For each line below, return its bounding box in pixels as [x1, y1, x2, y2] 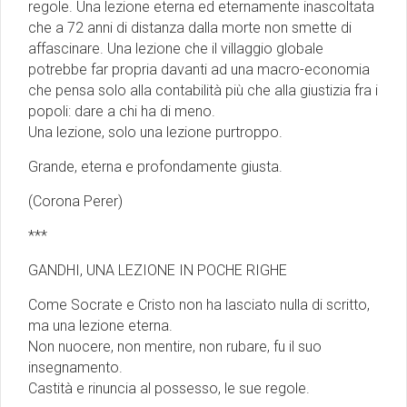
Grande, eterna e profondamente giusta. [28, 157, 283, 175]
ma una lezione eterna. [28, 316, 176, 334]
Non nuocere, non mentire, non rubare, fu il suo [28, 337, 322, 355]
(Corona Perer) [28, 192, 123, 210]
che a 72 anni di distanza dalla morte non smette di [28, 18, 352, 36]
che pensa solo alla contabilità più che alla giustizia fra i [28, 81, 378, 99]
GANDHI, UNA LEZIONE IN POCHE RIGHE [28, 261, 287, 279]
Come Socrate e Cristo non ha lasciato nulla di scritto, [28, 295, 370, 313]
